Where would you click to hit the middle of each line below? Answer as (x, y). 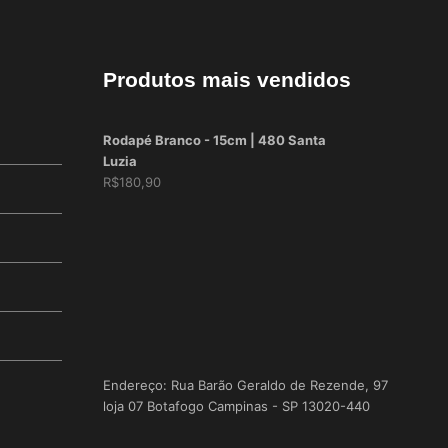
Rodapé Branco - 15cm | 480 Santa (214, 140)
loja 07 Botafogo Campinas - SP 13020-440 (236, 406)
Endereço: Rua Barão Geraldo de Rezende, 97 (245, 385)
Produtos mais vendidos (227, 80)
